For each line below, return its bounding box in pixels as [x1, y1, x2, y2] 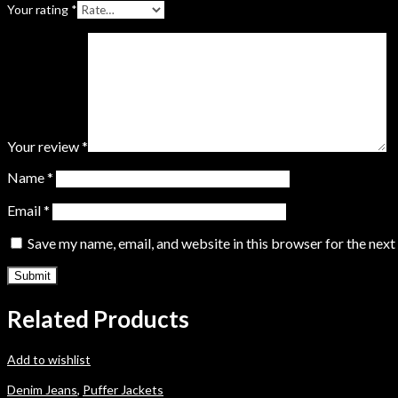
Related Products [7, 304, 189, 333]
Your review [7, 138, 82, 155]
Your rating [7, 2, 71, 18]
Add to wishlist [7, 352, 91, 368]
